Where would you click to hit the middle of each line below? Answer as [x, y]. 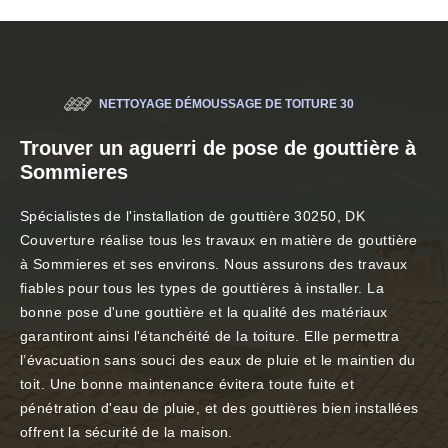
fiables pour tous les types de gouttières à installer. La [202, 288]
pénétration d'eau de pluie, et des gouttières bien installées [219, 408]
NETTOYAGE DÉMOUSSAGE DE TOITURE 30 [226, 104]
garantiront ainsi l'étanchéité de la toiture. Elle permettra [210, 336]
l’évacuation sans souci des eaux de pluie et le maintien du [218, 360]
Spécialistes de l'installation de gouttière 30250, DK [193, 216]
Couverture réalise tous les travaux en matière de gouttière [219, 240]
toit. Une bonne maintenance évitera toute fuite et [187, 384]
